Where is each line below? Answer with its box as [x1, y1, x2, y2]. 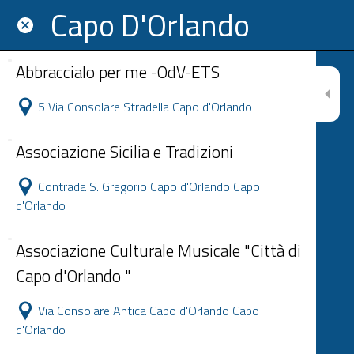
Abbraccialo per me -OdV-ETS [16, 59, 220, 85]
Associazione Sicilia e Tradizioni [16, 139, 233, 164]
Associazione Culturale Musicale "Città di [16, 238, 301, 263]
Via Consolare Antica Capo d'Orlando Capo [38, 301, 259, 320]
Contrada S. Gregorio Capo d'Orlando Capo [38, 177, 260, 196]
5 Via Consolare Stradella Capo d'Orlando [38, 97, 252, 116]
